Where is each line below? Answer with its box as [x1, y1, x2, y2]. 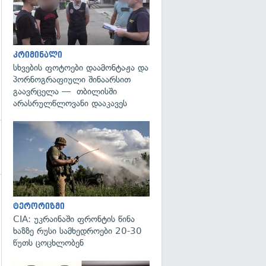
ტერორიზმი [13, 201, 65, 211]
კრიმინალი [13, 50, 62, 59]
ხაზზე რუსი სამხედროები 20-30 [13, 225, 142, 236]
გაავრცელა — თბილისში [13, 86, 117, 97]
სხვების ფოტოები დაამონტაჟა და [13, 62, 148, 73]
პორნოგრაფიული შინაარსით [13, 74, 131, 85]
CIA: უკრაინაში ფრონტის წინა [13, 213, 135, 224]
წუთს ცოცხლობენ [13, 237, 84, 248]
